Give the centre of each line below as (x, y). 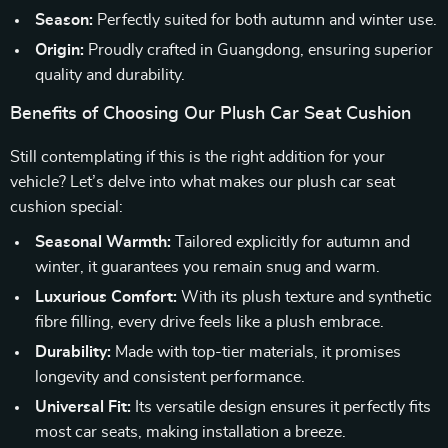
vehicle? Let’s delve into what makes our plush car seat (202, 182)
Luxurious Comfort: (106, 297)
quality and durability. (110, 75)
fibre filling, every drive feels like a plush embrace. (209, 322)
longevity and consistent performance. (170, 377)
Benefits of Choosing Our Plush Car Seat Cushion (210, 114)
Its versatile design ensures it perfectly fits (281, 407)
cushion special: (66, 207)
